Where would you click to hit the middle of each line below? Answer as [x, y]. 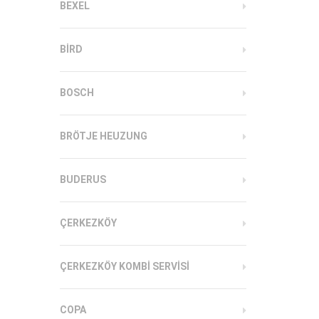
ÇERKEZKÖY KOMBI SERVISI [124, 266]
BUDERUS [83, 179]
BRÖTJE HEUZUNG [103, 136]
